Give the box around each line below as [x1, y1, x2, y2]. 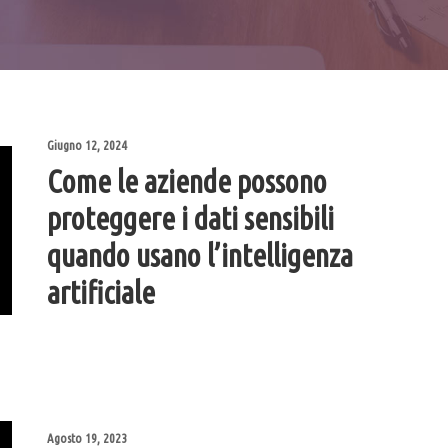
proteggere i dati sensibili [47, 201, 334, 237]
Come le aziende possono [47, 164, 327, 200]
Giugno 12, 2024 [47, 138, 127, 153]
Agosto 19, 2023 [47, 431, 127, 446]
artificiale [47, 275, 155, 311]
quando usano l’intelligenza [47, 238, 353, 274]
